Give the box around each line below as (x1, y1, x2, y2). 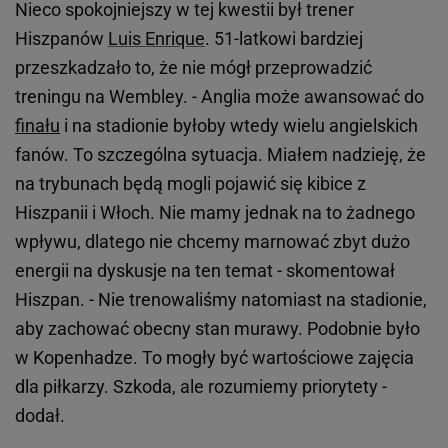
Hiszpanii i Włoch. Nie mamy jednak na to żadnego (15, 202, 415, 224)
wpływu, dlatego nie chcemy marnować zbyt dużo (15, 231, 410, 253)
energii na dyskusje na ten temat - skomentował (15, 260, 395, 282)
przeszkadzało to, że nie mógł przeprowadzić (15, 57, 372, 79)
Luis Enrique (108, 28, 205, 50)
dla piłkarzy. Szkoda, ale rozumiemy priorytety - (15, 376, 387, 398)
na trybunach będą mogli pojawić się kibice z (15, 173, 366, 195)
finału (15, 115, 60, 137)
